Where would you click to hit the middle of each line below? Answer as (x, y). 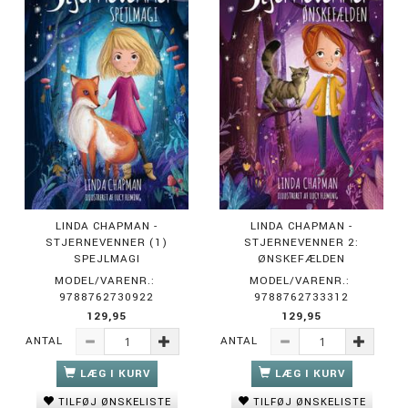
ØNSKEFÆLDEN (301, 259)
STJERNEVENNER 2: (301, 242)
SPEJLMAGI (107, 259)
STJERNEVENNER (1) (107, 242)
